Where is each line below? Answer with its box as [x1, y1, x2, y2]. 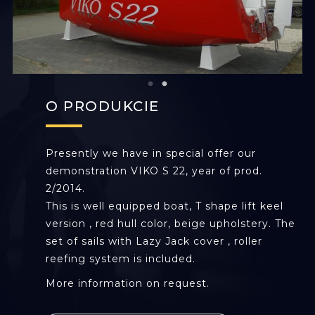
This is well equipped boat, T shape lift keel [46, 200, 283, 212]
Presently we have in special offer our [46, 147, 256, 160]
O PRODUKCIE [46, 98, 160, 115]
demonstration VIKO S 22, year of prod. [46, 165, 262, 177]
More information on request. [46, 277, 210, 290]
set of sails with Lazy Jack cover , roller [46, 235, 262, 247]
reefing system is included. [46, 252, 199, 265]
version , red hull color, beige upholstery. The [46, 217, 295, 230]
